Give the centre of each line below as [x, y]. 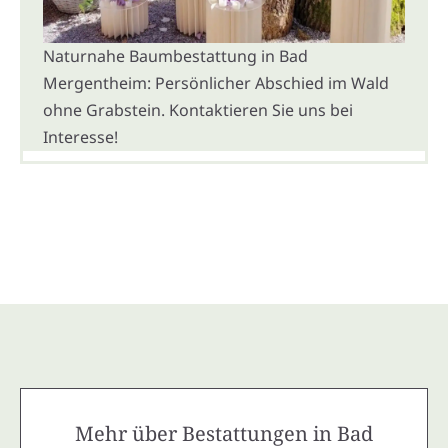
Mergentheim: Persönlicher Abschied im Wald [216, 82]
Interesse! [80, 136]
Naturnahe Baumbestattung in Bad [175, 55]
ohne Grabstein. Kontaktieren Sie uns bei [198, 109]
